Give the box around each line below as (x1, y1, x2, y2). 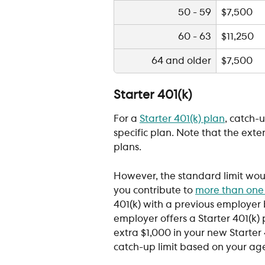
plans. (114, 143, 141, 153)
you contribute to (114, 185, 195, 195)
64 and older (151, 56, 211, 66)
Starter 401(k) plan (140, 114, 225, 124)
